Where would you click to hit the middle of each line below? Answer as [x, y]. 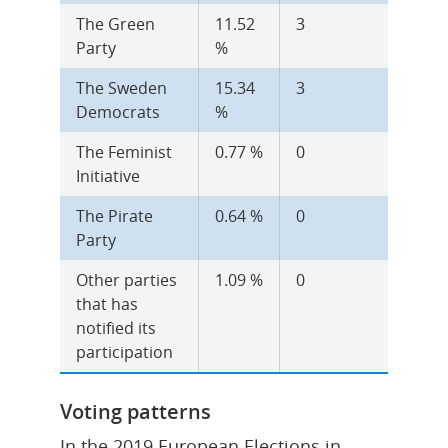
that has [107, 303]
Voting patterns [135, 411]
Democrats [118, 111]
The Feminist [124, 151]
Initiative [108, 175]
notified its [116, 327]
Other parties [126, 279]
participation [124, 351]
